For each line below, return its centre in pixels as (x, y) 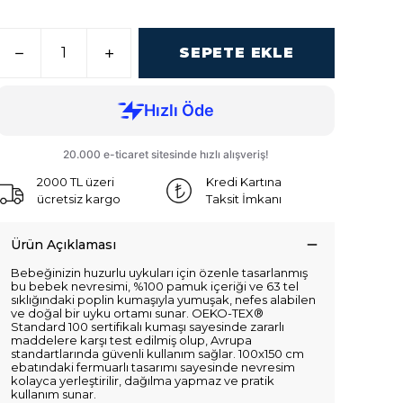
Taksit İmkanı (244, 199)
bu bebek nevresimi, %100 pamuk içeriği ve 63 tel (155, 287)
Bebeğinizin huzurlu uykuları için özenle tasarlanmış (159, 273)
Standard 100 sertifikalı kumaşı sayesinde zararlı (148, 327)
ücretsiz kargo (79, 199)
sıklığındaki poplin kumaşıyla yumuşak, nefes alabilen (163, 300)
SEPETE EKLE (237, 53)
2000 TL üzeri (76, 182)
